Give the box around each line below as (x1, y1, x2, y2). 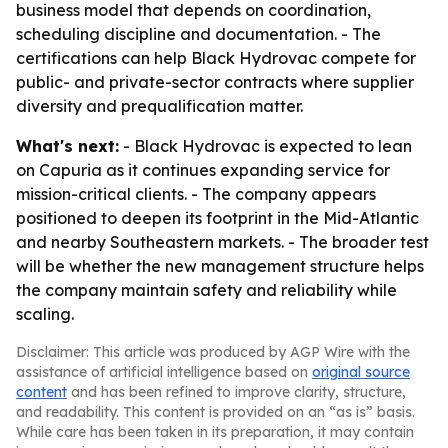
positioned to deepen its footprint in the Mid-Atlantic (16, 208, 419, 228)
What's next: (16, 136, 119, 156)
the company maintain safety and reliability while (16, 280, 397, 300)
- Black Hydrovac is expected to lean (119, 136, 412, 156)
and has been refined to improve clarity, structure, (67, 383, 406, 401)
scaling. (16, 304, 74, 324)
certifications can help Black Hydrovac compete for (16, 48, 416, 68)
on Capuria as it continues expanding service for (16, 160, 390, 180)
